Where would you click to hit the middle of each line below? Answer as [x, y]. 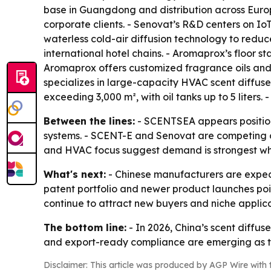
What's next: [75, 175]
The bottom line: [85, 228]
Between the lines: [89, 121]
